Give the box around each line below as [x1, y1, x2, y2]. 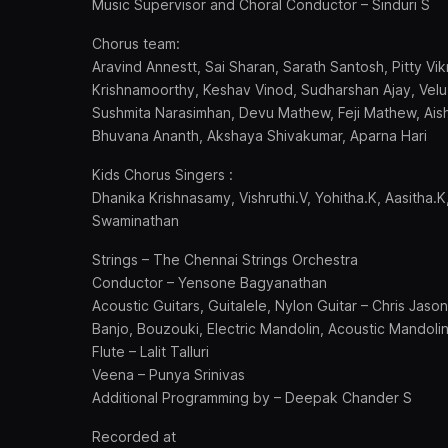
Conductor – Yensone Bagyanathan [92, 274, 327, 291]
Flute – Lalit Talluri [92, 343, 209, 360]
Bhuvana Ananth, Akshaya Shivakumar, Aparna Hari [92, 127, 427, 144]
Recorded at [92, 428, 176, 445]
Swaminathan [92, 212, 179, 229]
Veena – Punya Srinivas [92, 366, 245, 383]
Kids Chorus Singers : [92, 166, 233, 183]
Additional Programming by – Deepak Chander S [92, 389, 412, 406]
